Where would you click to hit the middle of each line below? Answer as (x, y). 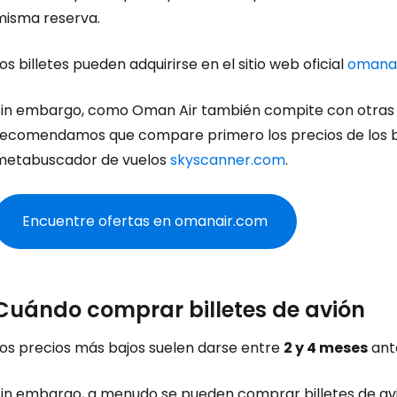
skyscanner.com (228, 160)
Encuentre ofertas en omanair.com (145, 221)
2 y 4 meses (326, 348)
